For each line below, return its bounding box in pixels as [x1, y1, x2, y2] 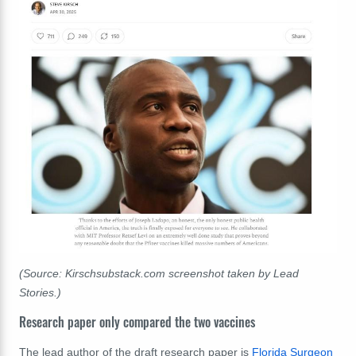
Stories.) [19, 286, 61, 300]
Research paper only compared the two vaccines [19, 311, 255, 331]
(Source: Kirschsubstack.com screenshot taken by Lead [19, 267, 299, 281]
